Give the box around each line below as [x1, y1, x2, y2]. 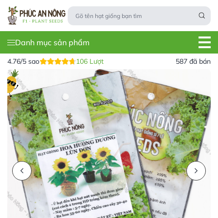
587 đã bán [176, 57, 211, 65]
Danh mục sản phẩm [15, 37, 90, 47]
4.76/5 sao [7, 57, 39, 65]
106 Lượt [76, 57, 104, 65]
